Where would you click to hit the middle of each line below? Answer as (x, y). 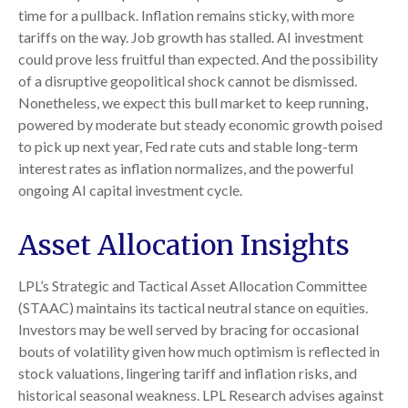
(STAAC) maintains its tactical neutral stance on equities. (193, 308)
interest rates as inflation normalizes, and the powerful (186, 168)
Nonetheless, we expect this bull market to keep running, (193, 103)
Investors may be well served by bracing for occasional (189, 330)
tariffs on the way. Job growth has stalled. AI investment (191, 37)
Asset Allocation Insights (184, 245)
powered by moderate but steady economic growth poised (200, 125)
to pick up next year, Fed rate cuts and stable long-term (188, 147)
